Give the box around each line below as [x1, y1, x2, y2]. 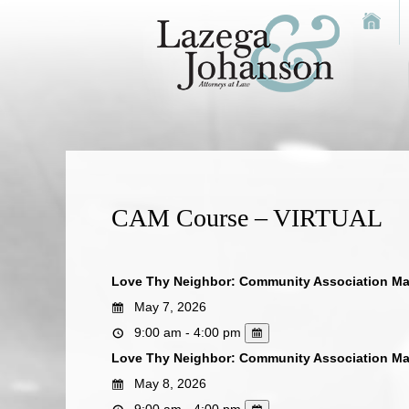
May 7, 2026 [131, 299, 206, 314]
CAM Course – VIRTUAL [111, 203, 383, 232]
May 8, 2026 [131, 375, 206, 391]
